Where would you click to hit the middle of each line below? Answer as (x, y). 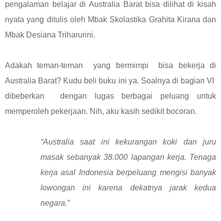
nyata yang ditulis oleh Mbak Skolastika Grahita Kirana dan (110, 19)
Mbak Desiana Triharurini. (50, 35)
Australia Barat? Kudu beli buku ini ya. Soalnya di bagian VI (110, 80)
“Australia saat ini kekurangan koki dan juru (128, 142)
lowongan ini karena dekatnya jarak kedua (128, 187)
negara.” (55, 203)
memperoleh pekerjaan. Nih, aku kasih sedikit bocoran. (101, 111)
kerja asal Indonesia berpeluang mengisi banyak (128, 172)
